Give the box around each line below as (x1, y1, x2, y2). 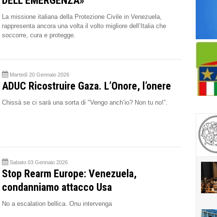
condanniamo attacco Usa (2, 181, 112, 193)
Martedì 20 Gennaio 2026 (10, 72, 69, 77)
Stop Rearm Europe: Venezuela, (2, 168, 137, 180)
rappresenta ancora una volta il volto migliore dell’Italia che (2, 22, 166, 30)
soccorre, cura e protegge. (2, 31, 76, 39)
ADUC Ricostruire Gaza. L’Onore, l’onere (2, 80, 171, 92)
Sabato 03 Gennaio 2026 (10, 159, 68, 165)
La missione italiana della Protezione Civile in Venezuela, (2, 13, 162, 20)
